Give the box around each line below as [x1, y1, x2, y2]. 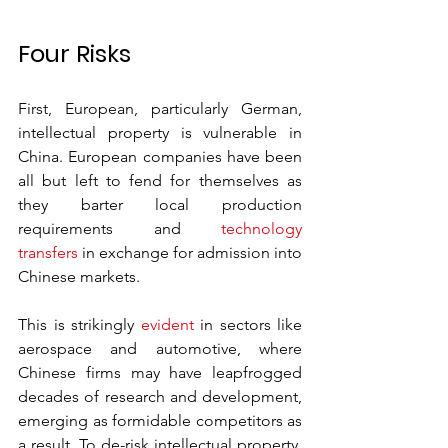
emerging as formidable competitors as [18, 411, 302, 430]
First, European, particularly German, [18, 99, 302, 118]
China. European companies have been [18, 147, 302, 166]
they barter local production [18, 195, 302, 214]
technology [221, 219, 302, 238]
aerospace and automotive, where [18, 339, 302, 358]
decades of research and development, [18, 387, 302, 406]
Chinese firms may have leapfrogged [18, 363, 302, 382]
